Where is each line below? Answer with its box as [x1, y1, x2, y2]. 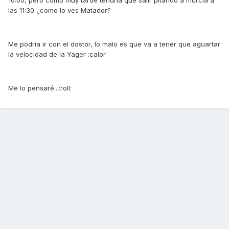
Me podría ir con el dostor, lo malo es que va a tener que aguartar [8, 40, 220, 49]
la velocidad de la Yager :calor [8, 50, 106, 59]
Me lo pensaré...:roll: [8, 84, 72, 93]
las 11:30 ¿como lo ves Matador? [8, 6, 111, 15]
